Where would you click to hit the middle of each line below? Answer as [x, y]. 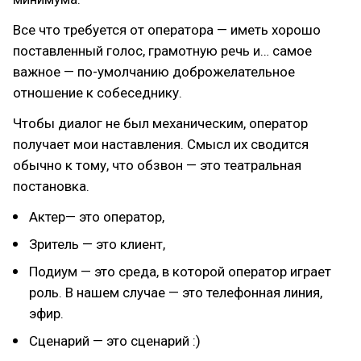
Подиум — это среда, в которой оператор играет [180, 272]
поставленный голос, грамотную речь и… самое [162, 51]
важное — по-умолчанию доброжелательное [154, 72]
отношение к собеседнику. [98, 93]
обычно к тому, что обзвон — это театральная [157, 165]
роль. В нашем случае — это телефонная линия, [176, 293]
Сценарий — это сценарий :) [115, 341]
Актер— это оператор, [97, 217]
